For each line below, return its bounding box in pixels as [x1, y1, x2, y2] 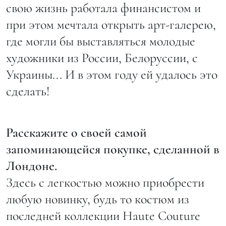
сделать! [6, 83, 52, 99]
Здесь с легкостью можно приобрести [6, 174, 204, 190]
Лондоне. [6, 157, 57, 174]
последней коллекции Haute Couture [6, 207, 200, 223]
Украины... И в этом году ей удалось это [6, 66, 217, 82]
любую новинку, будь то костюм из [6, 191, 189, 207]
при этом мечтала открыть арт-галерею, [6, 16, 216, 32]
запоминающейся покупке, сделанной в [6, 141, 219, 157]
